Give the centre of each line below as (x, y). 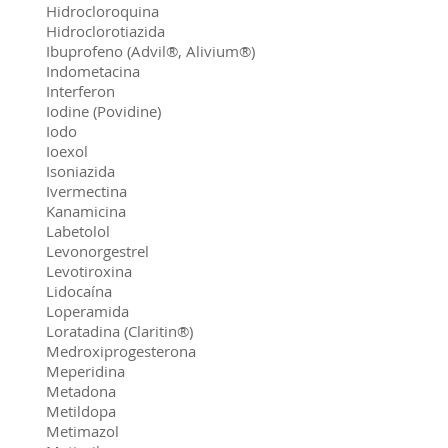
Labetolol (78, 231)
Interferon (80, 91)
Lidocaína (79, 291)
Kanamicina (86, 211)
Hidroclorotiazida (105, 31)
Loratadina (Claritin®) (119, 331)
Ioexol (67, 151)
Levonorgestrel (97, 251)
